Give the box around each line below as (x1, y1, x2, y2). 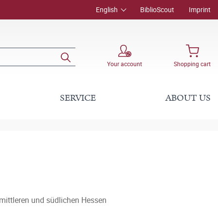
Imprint (189, 5, 211, 14)
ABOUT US (165, 91, 211, 105)
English (96, 5, 118, 14)
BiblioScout (140, 5, 174, 14)
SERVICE (60, 91, 96, 105)
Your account (107, 59, 142, 68)
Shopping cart (174, 59, 211, 68)
